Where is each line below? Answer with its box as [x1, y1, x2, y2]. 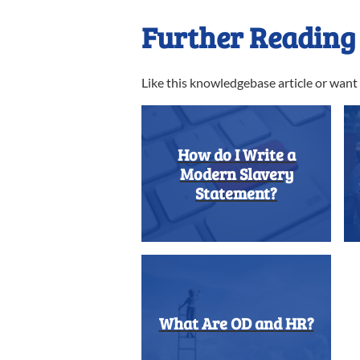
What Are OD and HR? [158, 312, 314, 334]
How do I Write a [177, 143, 296, 166]
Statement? [195, 182, 277, 204]
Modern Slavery [179, 162, 293, 185]
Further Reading [141, 17, 356, 56]
